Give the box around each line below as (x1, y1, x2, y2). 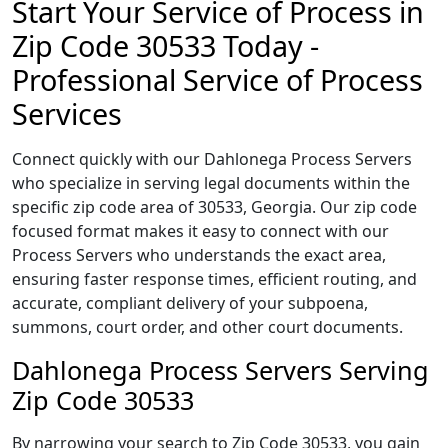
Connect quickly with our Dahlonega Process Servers (12, 148, 412, 170)
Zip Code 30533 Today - (12, 26, 319, 65)
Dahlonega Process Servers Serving (12, 353, 429, 387)
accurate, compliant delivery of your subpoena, (12, 292, 368, 314)
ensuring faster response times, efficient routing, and (12, 268, 417, 290)
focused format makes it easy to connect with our (12, 220, 389, 242)
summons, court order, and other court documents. (12, 316, 403, 338)
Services (12, 94, 122, 133)
